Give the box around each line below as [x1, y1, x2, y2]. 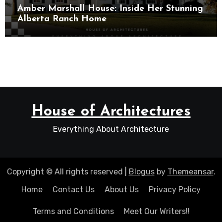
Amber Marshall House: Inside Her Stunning [17, 3, 203, 13]
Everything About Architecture [53, 124, 169, 134]
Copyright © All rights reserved [6, 166, 125, 176]
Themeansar [167, 166, 214, 176]
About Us [105, 184, 139, 194]
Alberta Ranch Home [17, 14, 107, 24]
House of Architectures [31, 104, 191, 119]
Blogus [128, 166, 155, 176]
